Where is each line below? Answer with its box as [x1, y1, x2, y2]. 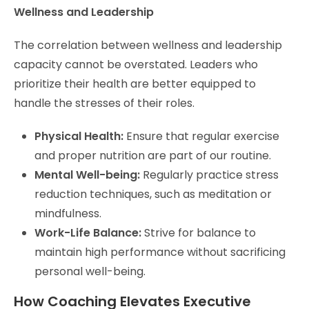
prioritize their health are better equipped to [14, 75, 256, 92]
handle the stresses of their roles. [14, 94, 195, 111]
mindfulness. [34, 205, 101, 221]
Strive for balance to [141, 224, 256, 241]
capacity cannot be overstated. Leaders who [14, 56, 258, 72]
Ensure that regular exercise [123, 128, 279, 144]
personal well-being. [34, 263, 146, 279]
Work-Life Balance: [34, 224, 141, 241]
